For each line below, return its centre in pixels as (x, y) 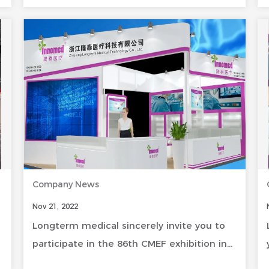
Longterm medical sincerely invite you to (128, 225)
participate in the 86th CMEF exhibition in (129, 243)
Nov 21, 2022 (55, 206)
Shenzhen (56, 261)
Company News (65, 184)
